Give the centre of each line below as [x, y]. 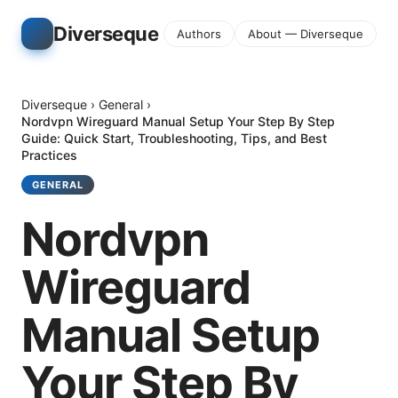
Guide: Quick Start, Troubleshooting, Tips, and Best [174, 138]
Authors [199, 34]
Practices [49, 155]
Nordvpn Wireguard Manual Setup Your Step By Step [178, 121]
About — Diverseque [306, 34]
